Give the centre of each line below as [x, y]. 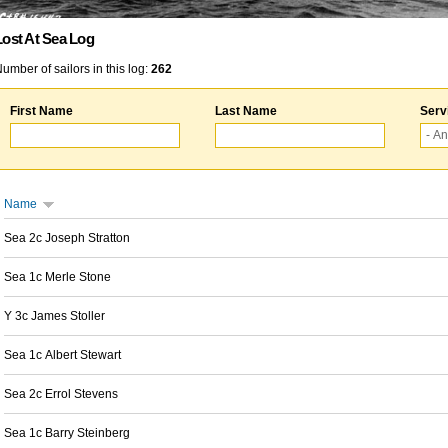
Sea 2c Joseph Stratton [67, 238]
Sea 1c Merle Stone [57, 277]
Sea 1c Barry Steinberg [67, 433]
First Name [41, 111]
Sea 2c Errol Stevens [61, 394]
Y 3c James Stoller [54, 316]
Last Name [246, 111]
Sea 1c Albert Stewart [62, 355]
